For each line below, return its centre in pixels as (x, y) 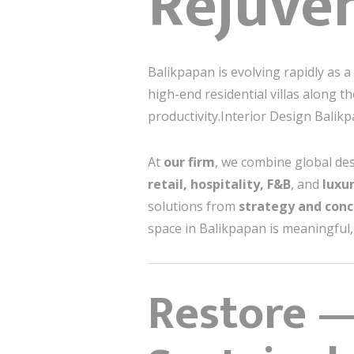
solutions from (193, 206)
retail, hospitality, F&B (219, 184)
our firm (189, 162)
